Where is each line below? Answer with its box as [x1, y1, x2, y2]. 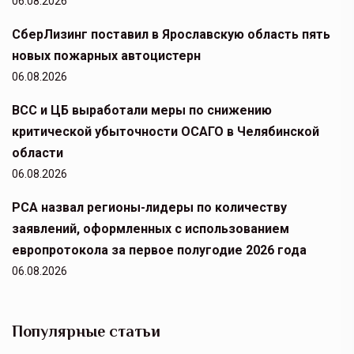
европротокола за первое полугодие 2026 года [12, 243, 307, 258]
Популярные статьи [12, 322, 160, 341]
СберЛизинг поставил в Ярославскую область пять [12, 27, 330, 43]
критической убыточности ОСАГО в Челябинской [12, 124, 319, 140]
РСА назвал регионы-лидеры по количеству [12, 200, 287, 216]
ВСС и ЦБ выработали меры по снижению [12, 103, 272, 119]
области [12, 145, 63, 161]
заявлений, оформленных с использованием [12, 221, 289, 237]
